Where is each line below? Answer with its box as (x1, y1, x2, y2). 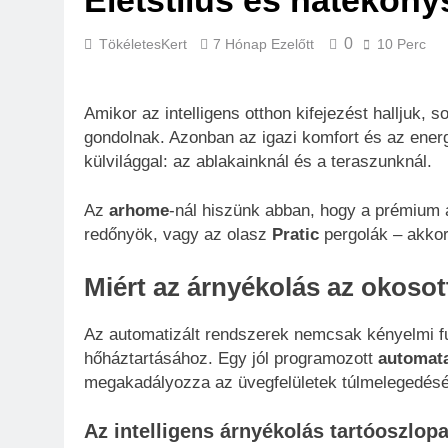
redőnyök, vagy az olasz (84, 225, 272, 244)
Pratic (272, 225, 319, 244)
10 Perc (377, 36, 426, 52)
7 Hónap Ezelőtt (213, 36, 314, 52)
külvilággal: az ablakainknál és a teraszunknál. (84, 151, 432, 171)
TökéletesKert (99, 36, 187, 52)
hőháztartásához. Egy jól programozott (84, 348, 378, 368)
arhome (109, 201, 169, 220)
